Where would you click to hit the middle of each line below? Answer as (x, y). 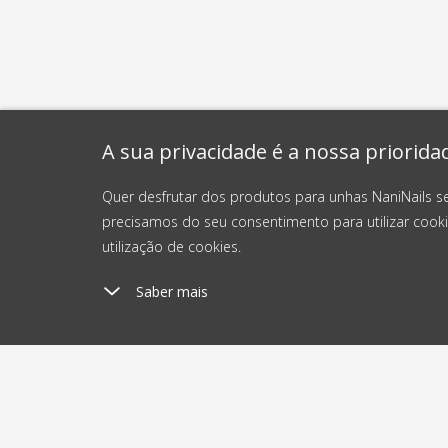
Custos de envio (221, 435)
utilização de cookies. (171, 246)
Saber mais (172, 291)
